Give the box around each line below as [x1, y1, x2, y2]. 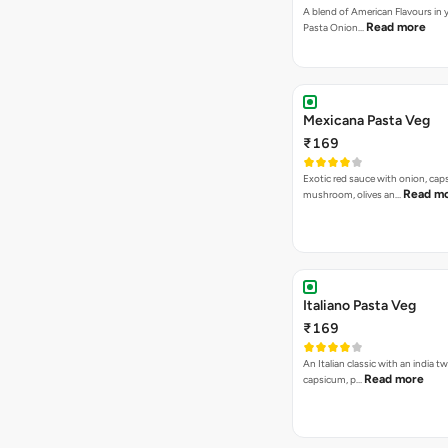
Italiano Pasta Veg [303, 297, 416, 314]
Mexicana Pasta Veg [303, 112, 430, 129]
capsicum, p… [303, 373, 364, 386]
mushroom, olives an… [303, 188, 403, 201]
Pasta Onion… [303, 21, 366, 34]
